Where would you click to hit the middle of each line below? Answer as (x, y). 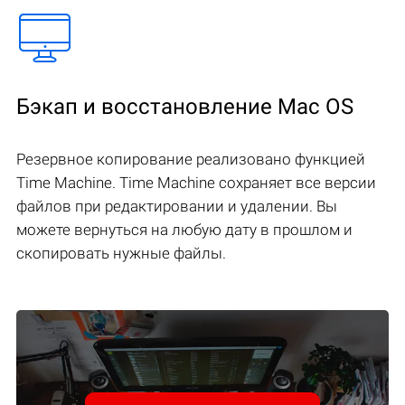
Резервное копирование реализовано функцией (191, 159)
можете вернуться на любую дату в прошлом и (184, 229)
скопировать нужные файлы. (121, 253)
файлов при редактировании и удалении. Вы (177, 206)
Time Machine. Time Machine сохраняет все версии (196, 182)
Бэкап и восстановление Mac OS (185, 106)
